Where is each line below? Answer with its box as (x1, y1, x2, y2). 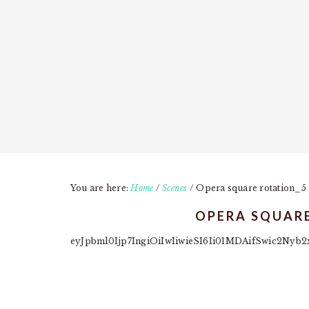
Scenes (162, 183, 188, 193)
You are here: (70, 183, 131, 193)
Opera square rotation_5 (194, 183, 306, 193)
